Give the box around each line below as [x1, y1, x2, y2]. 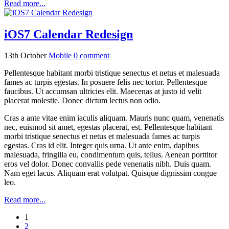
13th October [4, 51, 49, 60]
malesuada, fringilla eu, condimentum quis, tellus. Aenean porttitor [4, 150, 217, 159]
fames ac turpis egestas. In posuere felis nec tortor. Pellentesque [4, 78, 207, 87]
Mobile [49, 51, 72, 60]
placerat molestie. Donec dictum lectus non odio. [4, 96, 161, 105]
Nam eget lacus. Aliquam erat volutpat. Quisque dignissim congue [4, 169, 217, 178]
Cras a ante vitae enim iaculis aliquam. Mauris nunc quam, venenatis [4, 113, 224, 123]
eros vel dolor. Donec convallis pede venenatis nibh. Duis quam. [4, 159, 211, 169]
